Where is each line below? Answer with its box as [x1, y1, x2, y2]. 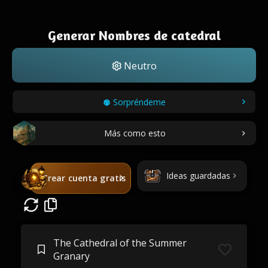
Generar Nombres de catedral [47, 28, 221, 43]
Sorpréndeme [112, 96, 166, 108]
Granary [53, 249, 90, 263]
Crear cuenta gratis [42, 172, 126, 184]
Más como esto [103, 127, 166, 139]
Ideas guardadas [166, 170, 230, 181]
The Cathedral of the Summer [53, 236, 187, 249]
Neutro [121, 59, 157, 72]
